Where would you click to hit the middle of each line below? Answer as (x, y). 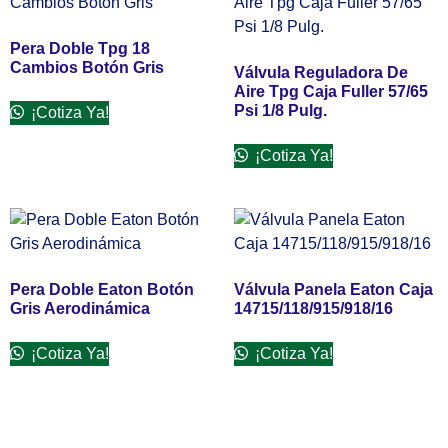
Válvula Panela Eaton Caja (333, 289)
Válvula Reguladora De (321, 72)
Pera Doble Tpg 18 (80, 48)
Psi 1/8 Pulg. (280, 110)
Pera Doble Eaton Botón (102, 289)
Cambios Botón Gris (87, 67)
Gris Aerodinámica (80, 308)
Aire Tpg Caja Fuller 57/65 (331, 91)
